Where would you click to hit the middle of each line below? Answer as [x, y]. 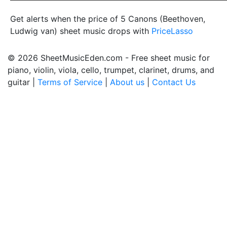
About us [127, 82]
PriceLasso [172, 31]
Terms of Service [70, 82]
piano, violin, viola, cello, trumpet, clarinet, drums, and [111, 70]
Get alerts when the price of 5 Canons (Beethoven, [108, 19]
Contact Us [174, 82]
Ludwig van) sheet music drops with [81, 31]
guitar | [23, 82]
